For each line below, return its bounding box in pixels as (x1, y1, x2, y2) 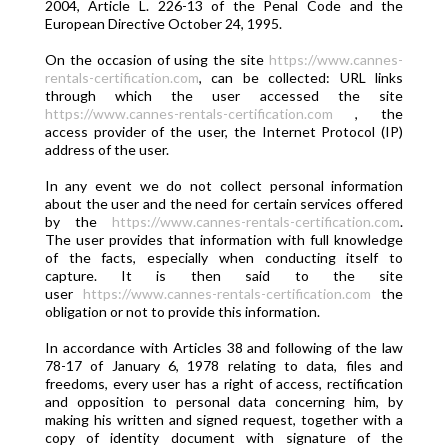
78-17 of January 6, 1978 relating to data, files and (44, 357, 404, 374)
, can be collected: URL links (198, 69, 404, 86)
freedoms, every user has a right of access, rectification (44, 375, 404, 392)
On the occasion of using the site (44, 51, 270, 68)
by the (44, 213, 113, 230)
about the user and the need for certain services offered (44, 195, 404, 212)
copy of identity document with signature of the (44, 429, 404, 446)
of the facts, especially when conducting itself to (44, 249, 404, 266)
